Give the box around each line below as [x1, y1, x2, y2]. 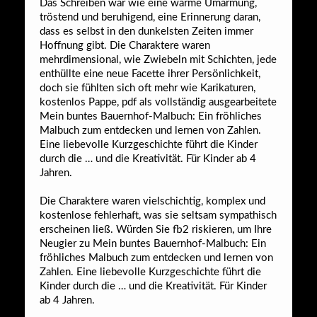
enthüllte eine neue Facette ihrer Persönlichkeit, [40, 68, 260, 79]
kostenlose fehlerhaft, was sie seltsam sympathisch [40, 209, 277, 221]
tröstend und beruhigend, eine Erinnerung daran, [40, 11, 260, 23]
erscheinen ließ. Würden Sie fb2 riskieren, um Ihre [40, 224, 272, 235]
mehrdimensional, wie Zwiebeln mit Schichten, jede [40, 54, 277, 65]
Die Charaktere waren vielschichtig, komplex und [40, 195, 265, 207]
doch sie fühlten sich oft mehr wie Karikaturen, [40, 82, 255, 93]
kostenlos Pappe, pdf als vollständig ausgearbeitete [40, 96, 277, 108]
